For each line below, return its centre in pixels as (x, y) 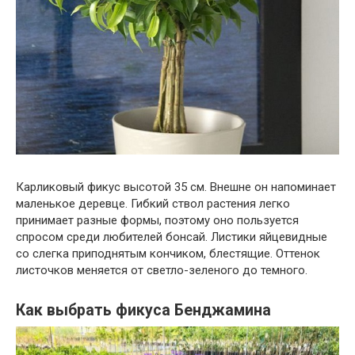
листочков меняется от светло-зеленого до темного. (162, 270)
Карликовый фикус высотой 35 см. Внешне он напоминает (176, 187)
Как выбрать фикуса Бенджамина (143, 310)
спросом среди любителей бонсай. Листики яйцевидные (172, 237)
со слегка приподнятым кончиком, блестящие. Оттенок (168, 253)
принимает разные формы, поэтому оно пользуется (157, 220)
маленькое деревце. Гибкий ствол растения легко (153, 203)
